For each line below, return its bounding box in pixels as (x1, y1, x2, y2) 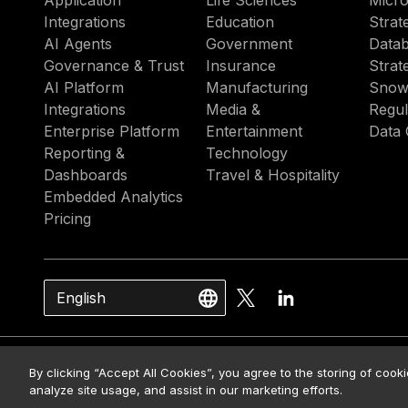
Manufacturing (206, 78, 309, 97)
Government (206, 35, 293, 53)
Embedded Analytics (44, 188, 183, 206)
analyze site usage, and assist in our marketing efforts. (29, 382, 342, 397)
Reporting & (44, 144, 125, 162)
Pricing (44, 209, 91, 228)
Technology (206, 144, 289, 162)
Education (206, 13, 275, 31)
